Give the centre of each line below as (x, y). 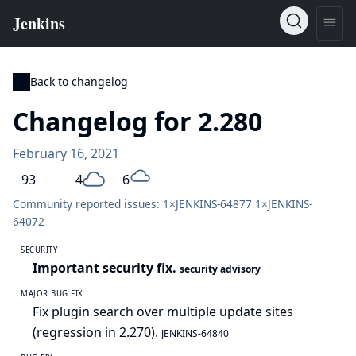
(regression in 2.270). (97, 332)
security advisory (220, 269)
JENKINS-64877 (214, 204)
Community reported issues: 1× (94, 204)
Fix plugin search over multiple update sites (163, 311)
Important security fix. (106, 268)
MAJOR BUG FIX (52, 294)
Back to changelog (79, 81)
